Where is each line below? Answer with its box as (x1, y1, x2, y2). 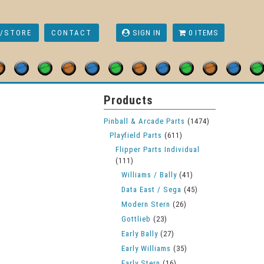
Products (104, 93, 153, 107)
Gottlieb (121, 214, 151, 223)
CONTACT (51, 28, 93, 37)
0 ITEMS (186, 28, 219, 37)
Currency (104, 49, 152, 64)
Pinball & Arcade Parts (104, 117, 185, 126)
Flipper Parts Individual (115, 145, 200, 154)
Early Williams (121, 244, 171, 253)
